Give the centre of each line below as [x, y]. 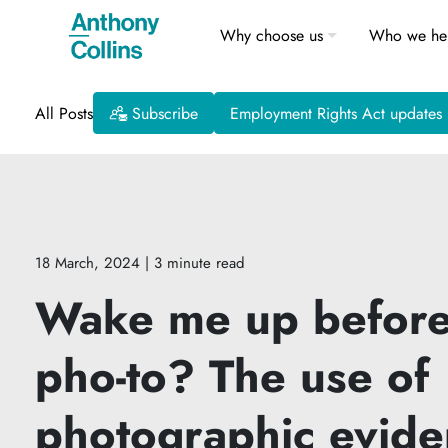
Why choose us [271, 35]
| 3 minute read [195, 262]
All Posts [64, 113]
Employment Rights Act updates [336, 113]
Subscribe [165, 113]
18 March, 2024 [87, 262]
